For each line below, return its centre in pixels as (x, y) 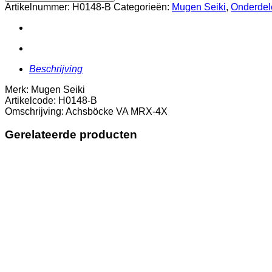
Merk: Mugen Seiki (45, 89)
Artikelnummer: (39, 7)
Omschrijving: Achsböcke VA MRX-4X (86, 111)
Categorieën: (143, 7)
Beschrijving (56, 69)
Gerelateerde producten (71, 135)
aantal (32, 24)
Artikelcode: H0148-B (51, 100)
